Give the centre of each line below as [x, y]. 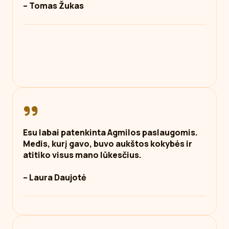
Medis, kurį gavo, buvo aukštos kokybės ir [108, 144]
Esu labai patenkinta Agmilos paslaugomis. [110, 132]
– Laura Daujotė [55, 177]
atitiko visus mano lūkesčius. [82, 155]
